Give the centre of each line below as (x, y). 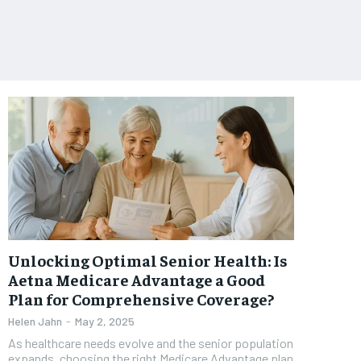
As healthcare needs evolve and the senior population (151, 342)
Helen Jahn (35, 321)
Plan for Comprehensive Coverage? (141, 298)
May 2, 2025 (105, 321)
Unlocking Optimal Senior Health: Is (148, 259)
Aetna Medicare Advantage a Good (137, 279)
